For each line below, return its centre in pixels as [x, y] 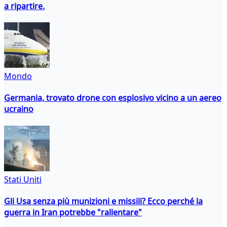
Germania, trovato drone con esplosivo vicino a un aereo [113, 98]
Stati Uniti [23, 179]
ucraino [19, 109]
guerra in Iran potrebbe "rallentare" [73, 212]
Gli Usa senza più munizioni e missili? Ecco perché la [103, 201]
